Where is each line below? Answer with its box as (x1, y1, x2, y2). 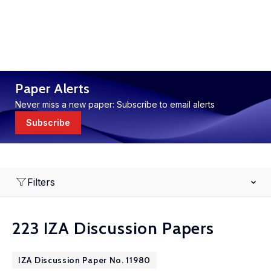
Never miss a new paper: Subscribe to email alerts (15, 99, 215, 109)
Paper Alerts (15, 80, 90, 97)
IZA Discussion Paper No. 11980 (18, 255, 151, 266)
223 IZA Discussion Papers (12, 218, 214, 238)
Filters (27, 176, 55, 188)
